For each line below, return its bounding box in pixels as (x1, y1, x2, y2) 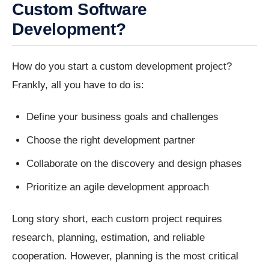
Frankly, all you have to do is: (12, 79, 144, 91)
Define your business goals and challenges (26, 111, 219, 123)
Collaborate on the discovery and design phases (26, 158, 242, 170)
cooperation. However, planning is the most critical (12, 250, 238, 262)
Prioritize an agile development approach (26, 181, 209, 193)
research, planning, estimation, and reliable (12, 232, 205, 244)
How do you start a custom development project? (12, 61, 232, 73)
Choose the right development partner (26, 134, 195, 147)
